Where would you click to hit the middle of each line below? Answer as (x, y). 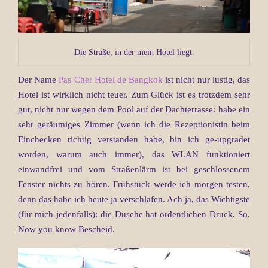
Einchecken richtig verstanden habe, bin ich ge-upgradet (134, 140)
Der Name (39, 80)
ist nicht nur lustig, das (207, 80)
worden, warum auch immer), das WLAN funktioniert (134, 155)
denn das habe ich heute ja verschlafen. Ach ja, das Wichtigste (134, 200)
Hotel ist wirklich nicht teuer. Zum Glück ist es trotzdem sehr (134, 95)
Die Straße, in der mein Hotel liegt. (134, 53)
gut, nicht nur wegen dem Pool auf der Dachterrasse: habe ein (134, 110)
